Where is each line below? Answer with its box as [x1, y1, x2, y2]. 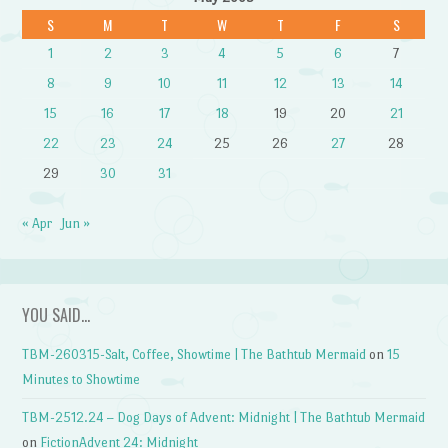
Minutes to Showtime [22, 371, 141, 387]
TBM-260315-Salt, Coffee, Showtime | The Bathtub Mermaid [22, 346, 367, 362]
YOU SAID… [22, 302, 91, 327]
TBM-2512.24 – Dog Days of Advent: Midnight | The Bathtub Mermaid [22, 410, 426, 426]
